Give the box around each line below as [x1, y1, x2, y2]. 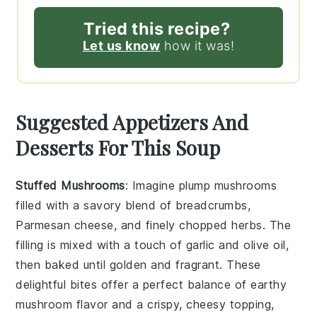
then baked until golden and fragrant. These [16, 258, 261, 272]
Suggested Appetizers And [16, 109, 249, 136]
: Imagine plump [125, 178, 214, 193]
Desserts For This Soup [16, 134, 221, 161]
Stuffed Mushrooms [16, 178, 125, 193]
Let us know [82, 38, 161, 54]
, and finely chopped [113, 218, 232, 233]
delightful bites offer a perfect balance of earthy [16, 277, 287, 292]
